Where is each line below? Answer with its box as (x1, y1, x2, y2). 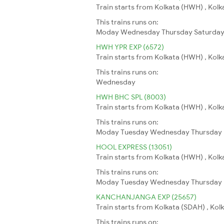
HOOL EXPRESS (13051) (96, 142, 172, 151)
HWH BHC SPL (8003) (96, 92, 166, 101)
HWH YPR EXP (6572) (96, 42, 164, 51)
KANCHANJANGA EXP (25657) (96, 192, 196, 201)
